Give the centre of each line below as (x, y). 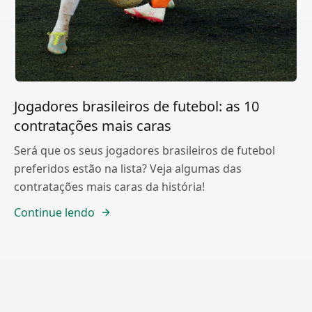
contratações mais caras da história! (109, 187)
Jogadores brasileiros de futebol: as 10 (136, 106)
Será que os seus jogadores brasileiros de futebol (145, 150)
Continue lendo (54, 212)
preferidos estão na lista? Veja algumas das (128, 169)
